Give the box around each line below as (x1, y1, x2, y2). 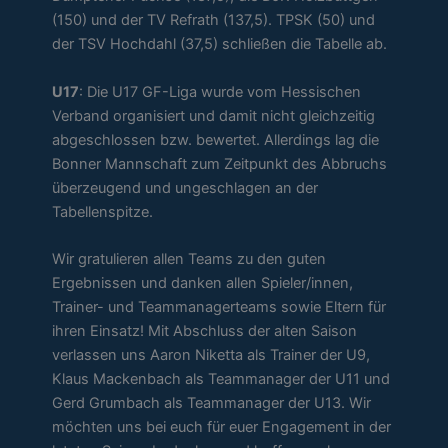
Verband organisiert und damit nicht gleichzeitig (52, 106, 376, 125)
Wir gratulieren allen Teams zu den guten (52, 249, 327, 268)
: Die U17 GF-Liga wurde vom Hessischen (79, 82, 362, 101)
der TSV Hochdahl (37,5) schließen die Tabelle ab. (52, 35, 388, 54)
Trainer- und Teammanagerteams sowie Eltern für (52, 297, 387, 316)
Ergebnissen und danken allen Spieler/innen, (52, 273, 354, 292)
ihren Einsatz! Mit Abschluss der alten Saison (52, 321, 358, 340)
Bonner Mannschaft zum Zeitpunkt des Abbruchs (52, 154, 388, 173)
